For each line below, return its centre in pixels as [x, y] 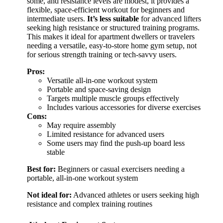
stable [56, 152]
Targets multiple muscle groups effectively [113, 99]
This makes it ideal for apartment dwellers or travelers [111, 37]
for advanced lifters [170, 19]
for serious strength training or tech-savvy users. [102, 55]
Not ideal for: [49, 195]
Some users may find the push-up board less [116, 143]
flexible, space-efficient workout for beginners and [106, 10]
